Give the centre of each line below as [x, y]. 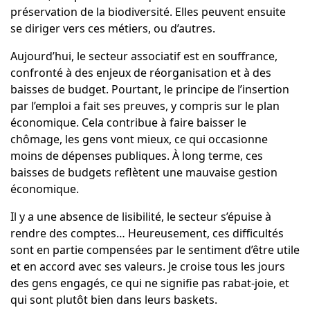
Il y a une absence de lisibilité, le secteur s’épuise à [140, 217]
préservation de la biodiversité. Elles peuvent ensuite [148, 12]
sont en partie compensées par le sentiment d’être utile [155, 250]
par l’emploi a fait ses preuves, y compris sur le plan [145, 106]
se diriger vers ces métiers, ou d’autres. [112, 29]
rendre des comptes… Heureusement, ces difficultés [147, 234]
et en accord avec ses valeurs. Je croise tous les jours [147, 267]
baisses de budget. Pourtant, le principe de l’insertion [149, 90]
